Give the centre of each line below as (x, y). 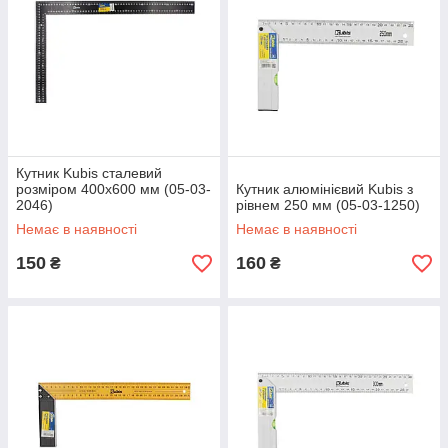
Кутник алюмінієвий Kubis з (324, 189)
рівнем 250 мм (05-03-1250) (328, 205)
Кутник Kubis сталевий (89, 173)
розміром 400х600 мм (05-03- (113, 189)
